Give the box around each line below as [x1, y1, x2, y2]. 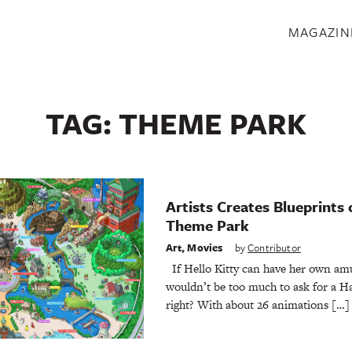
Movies [187, 239, 223, 255]
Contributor [247, 239, 301, 255]
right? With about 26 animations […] [165, 295, 350, 313]
